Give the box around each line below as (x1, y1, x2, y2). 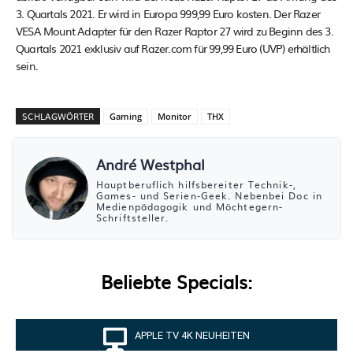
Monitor (158, 110, 191, 123)
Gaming (110, 110, 142, 123)
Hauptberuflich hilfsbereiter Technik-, (96, 177, 296, 192)
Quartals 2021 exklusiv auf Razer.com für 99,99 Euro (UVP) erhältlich (16, 40, 330, 57)
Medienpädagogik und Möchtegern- (96, 199, 284, 214)
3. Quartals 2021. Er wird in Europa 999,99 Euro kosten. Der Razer (16, 6, 321, 22)
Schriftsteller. (96, 210, 169, 225)
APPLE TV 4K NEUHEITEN (135, 329, 250, 341)
